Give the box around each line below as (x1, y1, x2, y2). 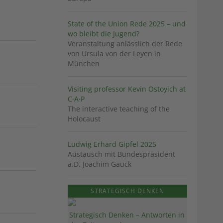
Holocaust (68, 114, 101, 124)
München (68, 59, 100, 69)
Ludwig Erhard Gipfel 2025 (68, 139, 156, 149)
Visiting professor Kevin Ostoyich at (68, 84, 186, 94)
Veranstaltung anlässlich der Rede (68, 39, 182, 49)
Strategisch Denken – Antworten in (69, 210, 185, 220)
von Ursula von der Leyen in (68, 49, 161, 59)
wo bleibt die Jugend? (68, 29, 139, 39)
